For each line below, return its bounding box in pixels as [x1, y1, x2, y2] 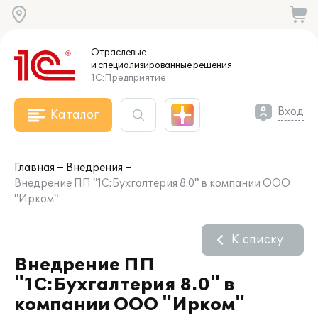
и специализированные [91, 60, 192, 71]
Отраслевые [91, 47, 146, 58]
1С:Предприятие [91, 72, 165, 84]
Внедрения [66, 162, 123, 174]
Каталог [50, 108, 99, 122]
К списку [231, 233, 283, 247]
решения [192, 60, 232, 71]
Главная [14, 162, 55, 174]
